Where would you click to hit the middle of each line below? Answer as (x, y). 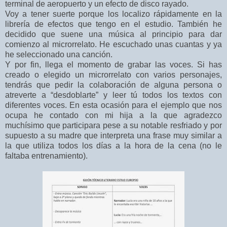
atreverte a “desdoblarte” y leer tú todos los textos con (113, 95)
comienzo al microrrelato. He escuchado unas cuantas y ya (113, 45)
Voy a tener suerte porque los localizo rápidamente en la (113, 14)
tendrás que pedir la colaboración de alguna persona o (113, 85)
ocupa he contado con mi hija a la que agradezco (113, 116)
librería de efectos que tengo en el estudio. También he (113, 24)
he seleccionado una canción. (59, 55)
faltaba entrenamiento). (46, 156)
